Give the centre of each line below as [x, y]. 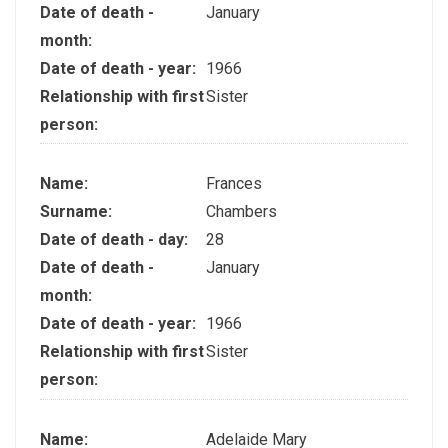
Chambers [241, 212]
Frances [233, 184]
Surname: [78, 212]
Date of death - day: [116, 240]
